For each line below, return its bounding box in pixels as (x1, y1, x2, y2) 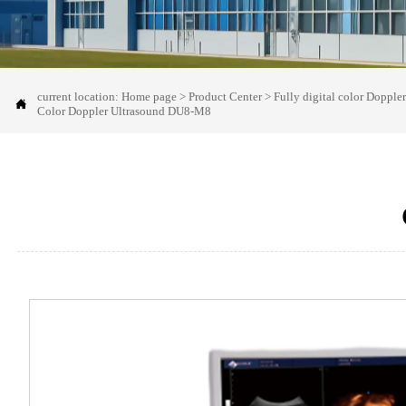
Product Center (188, 89, 262, 103)
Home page (121, 89, 177, 103)
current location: (36, 89, 121, 103)
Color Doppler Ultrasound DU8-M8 (36, 103, 211, 118)
